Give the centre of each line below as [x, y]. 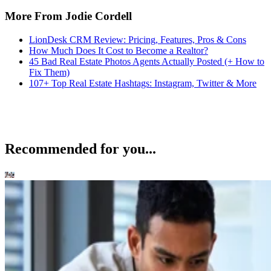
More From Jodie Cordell [68, 16]
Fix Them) [49, 72]
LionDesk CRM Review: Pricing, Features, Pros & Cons [138, 40]
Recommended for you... [80, 149]
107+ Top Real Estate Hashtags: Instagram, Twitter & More [143, 83]
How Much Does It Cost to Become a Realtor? [119, 51]
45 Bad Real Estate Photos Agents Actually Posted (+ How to [147, 61]
